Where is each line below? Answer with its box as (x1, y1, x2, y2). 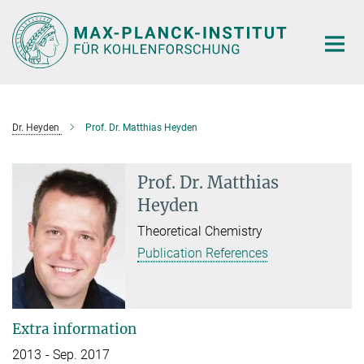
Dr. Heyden (12, 121, 59, 133)
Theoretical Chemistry (137, 223, 263, 239)
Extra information (12, 319, 136, 338)
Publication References (137, 245, 269, 261)
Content (4, 29, 49, 45)
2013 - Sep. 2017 (12, 346, 110, 362)
